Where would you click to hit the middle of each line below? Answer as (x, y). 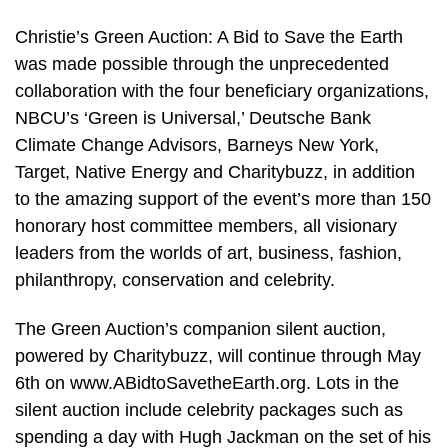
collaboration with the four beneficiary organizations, (222, 90)
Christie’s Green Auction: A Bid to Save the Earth (209, 36)
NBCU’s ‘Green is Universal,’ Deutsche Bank (193, 117)
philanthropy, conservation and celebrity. (175, 279)
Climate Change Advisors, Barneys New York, (197, 144)
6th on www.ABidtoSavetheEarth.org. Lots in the (207, 383)
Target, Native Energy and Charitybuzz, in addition (215, 171)
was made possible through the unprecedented (202, 63)
